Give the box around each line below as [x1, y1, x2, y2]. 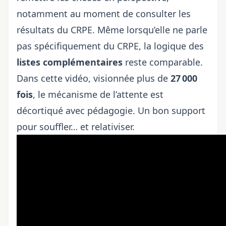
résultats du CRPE [17, 24, 92, 36]
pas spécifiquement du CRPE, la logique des [17, 40, 204, 52]
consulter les [136, 8, 191, 20]
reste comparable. [123, 56, 203, 68]
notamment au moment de [17, 8, 136, 20]
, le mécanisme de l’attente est [33, 88, 163, 100]
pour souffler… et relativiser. [17, 121, 135, 133]
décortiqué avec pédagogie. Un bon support [17, 104, 205, 117]
